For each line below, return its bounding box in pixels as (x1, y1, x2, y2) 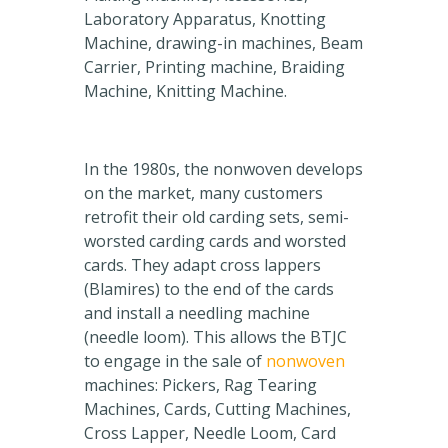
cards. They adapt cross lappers (84, 254, 321, 277)
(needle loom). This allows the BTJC (84, 326, 347, 349)
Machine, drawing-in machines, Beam (84, 32, 363, 55)
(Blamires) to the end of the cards (84, 278, 334, 301)
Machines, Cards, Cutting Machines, (84, 398, 351, 421)
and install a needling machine (84, 302, 310, 325)
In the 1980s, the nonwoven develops (84, 158, 363, 181)
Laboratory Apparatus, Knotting (84, 8, 326, 31)
